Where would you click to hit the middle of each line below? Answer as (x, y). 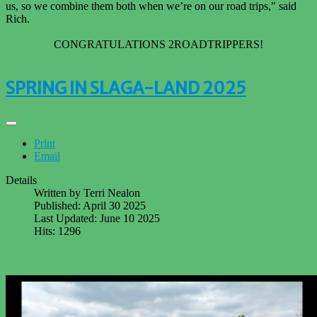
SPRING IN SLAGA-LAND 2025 (126, 88)
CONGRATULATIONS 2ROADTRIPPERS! (158, 44)
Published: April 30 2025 (90, 206)
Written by (59, 193)
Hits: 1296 (57, 231)
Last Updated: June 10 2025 (97, 219)
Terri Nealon (112, 193)
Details (21, 180)
